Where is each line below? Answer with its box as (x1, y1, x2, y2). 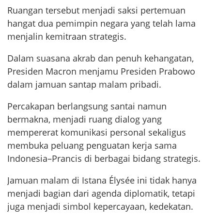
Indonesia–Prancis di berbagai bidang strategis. (7, 153, 201, 165)
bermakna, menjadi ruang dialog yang (7, 113, 162, 125)
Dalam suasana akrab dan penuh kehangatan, (7, 52, 194, 64)
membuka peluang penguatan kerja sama (7, 139, 177, 152)
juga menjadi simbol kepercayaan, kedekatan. (7, 201, 193, 213)
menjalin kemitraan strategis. (7, 31, 126, 43)
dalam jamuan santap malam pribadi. (7, 78, 161, 91)
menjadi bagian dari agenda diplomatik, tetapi (7, 187, 195, 200)
